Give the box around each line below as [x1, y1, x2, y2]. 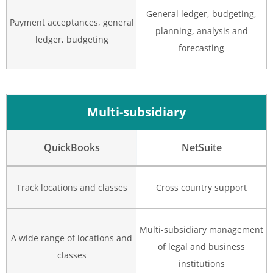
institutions [178, 258, 225, 270]
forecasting [179, 42, 224, 54]
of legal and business [158, 241, 245, 253]
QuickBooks [43, 141, 100, 155]
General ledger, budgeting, [146, 8, 257, 20]
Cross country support [156, 182, 247, 194]
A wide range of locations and [11, 232, 132, 244]
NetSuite [182, 141, 222, 155]
